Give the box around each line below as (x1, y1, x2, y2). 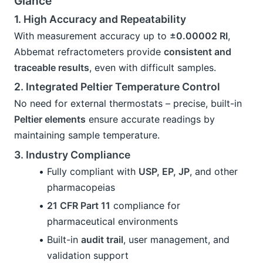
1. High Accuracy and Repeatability (14, 13, 186, 26)
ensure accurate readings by (86, 113, 215, 125)
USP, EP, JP (139, 166, 190, 178)
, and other (190, 166, 238, 178)
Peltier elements (14, 113, 86, 125)
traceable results (14, 61, 89, 73)
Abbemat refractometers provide (14, 45, 164, 58)
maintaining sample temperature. (14, 129, 160, 141)
